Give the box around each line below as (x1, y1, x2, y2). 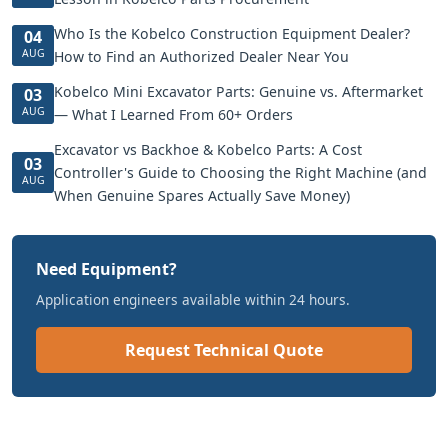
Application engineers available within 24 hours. (36, 290, 350, 309)
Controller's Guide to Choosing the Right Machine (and (54, 163, 427, 182)
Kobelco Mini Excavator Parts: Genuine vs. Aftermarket (54, 82, 423, 101)
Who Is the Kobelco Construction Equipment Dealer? (54, 24, 410, 43)
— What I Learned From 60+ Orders (54, 105, 293, 124)
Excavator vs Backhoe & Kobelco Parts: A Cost (54, 140, 362, 159)
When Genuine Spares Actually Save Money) (54, 186, 350, 205)
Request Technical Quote (125, 339, 323, 361)
